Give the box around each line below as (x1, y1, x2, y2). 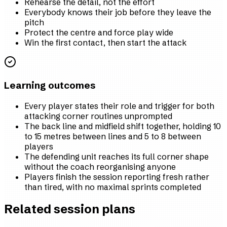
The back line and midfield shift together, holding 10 (24, 121, 221, 131)
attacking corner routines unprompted (24, 110, 172, 121)
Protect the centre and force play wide (24, 27, 173, 38)
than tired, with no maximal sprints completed (24, 181, 201, 192)
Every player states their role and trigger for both (24, 100, 214, 111)
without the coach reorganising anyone (24, 161, 176, 172)
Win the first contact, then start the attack (24, 37, 186, 48)
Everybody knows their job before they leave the (24, 7, 211, 18)
